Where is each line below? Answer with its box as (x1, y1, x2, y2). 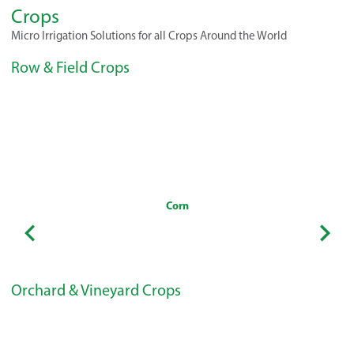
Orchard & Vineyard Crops (11, 280, 181, 299)
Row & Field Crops (11, 57, 130, 77)
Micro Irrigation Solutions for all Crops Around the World (11, 28, 287, 43)
